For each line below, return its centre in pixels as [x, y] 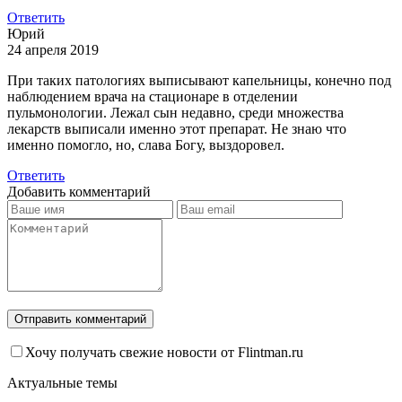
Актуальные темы [62, 383]
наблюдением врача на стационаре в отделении [153, 97]
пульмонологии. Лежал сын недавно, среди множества [175, 113]
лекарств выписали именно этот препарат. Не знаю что [177, 129]
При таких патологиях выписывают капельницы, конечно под [199, 81]
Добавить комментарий [79, 192]
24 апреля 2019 [53, 50]
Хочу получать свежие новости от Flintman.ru [164, 353]
